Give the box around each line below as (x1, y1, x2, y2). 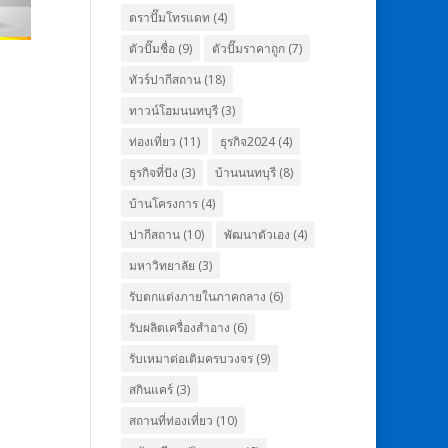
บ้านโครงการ (128, 195, 198, 212)
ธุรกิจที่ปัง (128, 164, 178, 181)
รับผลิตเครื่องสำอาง (128, 319, 230, 336)
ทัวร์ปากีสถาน (128, 71, 201, 88)
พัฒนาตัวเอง (223, 226, 290, 243)
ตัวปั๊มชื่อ (128, 40, 175, 57)
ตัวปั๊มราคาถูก (211, 40, 285, 57)
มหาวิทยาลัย (128, 257, 195, 274)
